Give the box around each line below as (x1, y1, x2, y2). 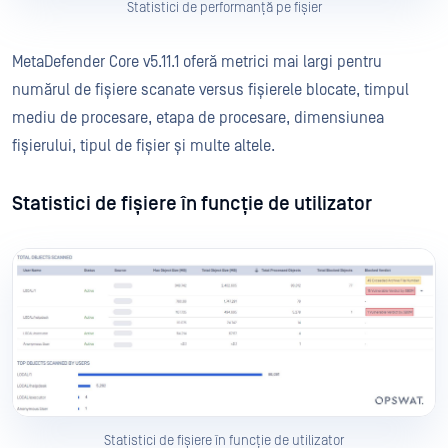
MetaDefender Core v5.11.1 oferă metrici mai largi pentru (12, 53, 382, 72)
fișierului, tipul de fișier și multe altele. (12, 137, 275, 156)
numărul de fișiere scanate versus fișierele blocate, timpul (12, 81, 409, 100)
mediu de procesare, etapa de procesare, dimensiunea (12, 109, 384, 128)
